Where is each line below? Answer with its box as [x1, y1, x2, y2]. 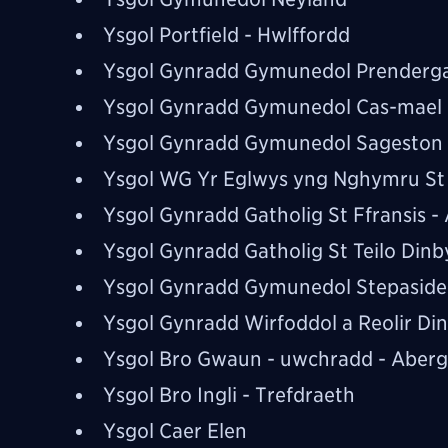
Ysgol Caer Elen [103, 418, 247, 443]
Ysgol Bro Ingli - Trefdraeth [103, 382, 355, 407]
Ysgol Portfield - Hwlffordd [103, 22, 350, 47]
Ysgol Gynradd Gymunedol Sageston [103, 130, 443, 155]
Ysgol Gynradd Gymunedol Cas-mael [103, 94, 442, 119]
